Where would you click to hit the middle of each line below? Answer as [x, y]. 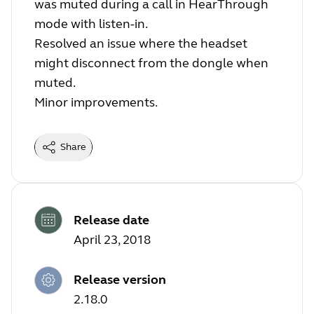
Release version [120, 280]
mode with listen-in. [91, 24]
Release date [111, 220]
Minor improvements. [96, 103]
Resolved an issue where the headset [141, 44]
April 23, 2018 [112, 239]
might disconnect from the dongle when [151, 63]
